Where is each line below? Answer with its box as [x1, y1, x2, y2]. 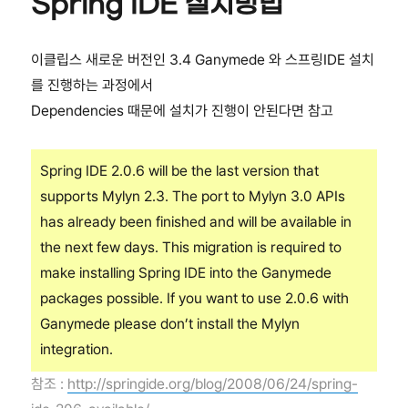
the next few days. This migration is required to [40, 239, 342, 257]
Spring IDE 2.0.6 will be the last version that [40, 162, 320, 180]
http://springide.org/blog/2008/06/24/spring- [67, 375, 359, 393]
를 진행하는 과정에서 [31, 76, 154, 95]
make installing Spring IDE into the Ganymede [40, 264, 332, 282]
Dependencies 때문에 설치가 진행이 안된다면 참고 [31, 102, 334, 120]
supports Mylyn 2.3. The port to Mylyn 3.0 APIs [40, 188, 346, 206]
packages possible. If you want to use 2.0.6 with [40, 290, 350, 308]
